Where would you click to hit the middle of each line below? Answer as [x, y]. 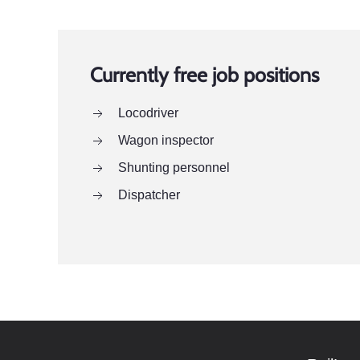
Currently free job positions [205, 75]
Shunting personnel [174, 168]
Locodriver [148, 113]
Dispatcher [149, 195]
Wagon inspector [166, 140]
